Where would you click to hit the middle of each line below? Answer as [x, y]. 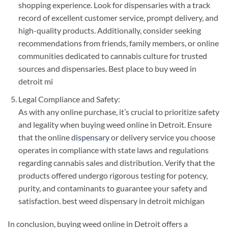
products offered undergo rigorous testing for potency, [113, 175]
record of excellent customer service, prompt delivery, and [118, 17]
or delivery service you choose [162, 137]
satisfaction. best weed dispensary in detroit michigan [111, 201]
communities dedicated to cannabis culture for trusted [112, 55]
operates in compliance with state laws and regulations [113, 150]
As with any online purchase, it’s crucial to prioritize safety [119, 111]
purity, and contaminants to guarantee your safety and [112, 188]
